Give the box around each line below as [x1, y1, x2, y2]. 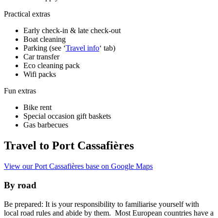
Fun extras [4, 87, 36, 95]
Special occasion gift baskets [23, 112, 111, 121]
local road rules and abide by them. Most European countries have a [4, 208, 214, 217]
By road [4, 180, 36, 190]
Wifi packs [23, 70, 56, 79]
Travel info [66, 44, 99, 53]
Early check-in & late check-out [23, 26, 121, 35]
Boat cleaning [23, 35, 66, 44]
